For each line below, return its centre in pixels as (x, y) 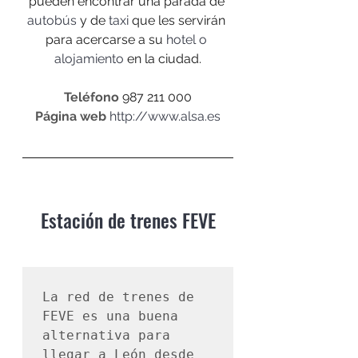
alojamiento (89, 58)
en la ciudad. (163, 58)
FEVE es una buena (110, 316)
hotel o (188, 39)
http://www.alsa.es (165, 116)
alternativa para (106, 335)
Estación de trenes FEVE (128, 219)
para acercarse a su (106, 39)
